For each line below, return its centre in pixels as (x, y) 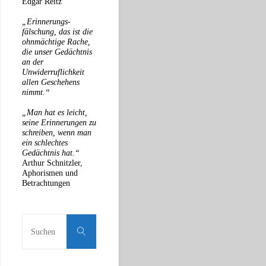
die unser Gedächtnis (57, 52)
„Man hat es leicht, (55, 113)
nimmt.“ (36, 92)
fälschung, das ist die (57, 32)
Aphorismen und (50, 173)
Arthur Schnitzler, (52, 163)
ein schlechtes (45, 143)
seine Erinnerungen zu (59, 123)
